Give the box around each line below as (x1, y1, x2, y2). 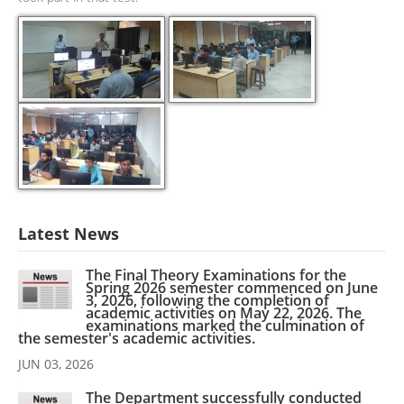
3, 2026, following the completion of (86, 290, 329, 311)
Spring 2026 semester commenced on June (86, 278, 378, 298)
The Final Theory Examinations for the (86, 265, 346, 286)
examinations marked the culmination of (86, 316, 364, 336)
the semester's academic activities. (18, 328, 255, 349)
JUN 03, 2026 (18, 355, 94, 373)
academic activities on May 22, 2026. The (86, 303, 362, 324)
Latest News (18, 223, 119, 245)
